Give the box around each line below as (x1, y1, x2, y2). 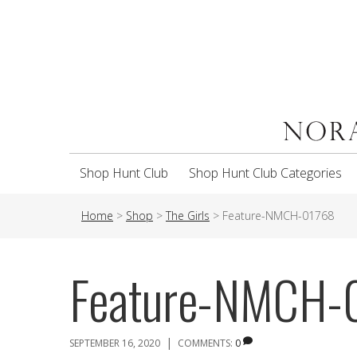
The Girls (166, 208, 210, 223)
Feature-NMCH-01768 (222, 208, 334, 223)
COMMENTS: (178, 336, 235, 350)
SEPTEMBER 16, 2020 (69, 336, 160, 350)
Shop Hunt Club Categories (189, 164, 342, 182)
